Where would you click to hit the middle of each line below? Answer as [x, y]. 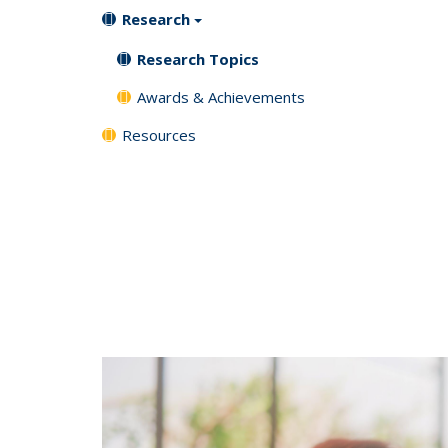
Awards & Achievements [221, 96]
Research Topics [198, 58]
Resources [159, 134]
